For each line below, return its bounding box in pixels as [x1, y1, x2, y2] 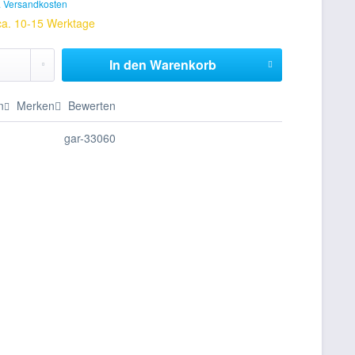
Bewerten [65, 97, 116, 113]
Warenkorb [149, 55, 216, 74]
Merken [17, 97, 55, 113]
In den [109, 55, 147, 74]
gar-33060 [64, 130, 116, 146]
